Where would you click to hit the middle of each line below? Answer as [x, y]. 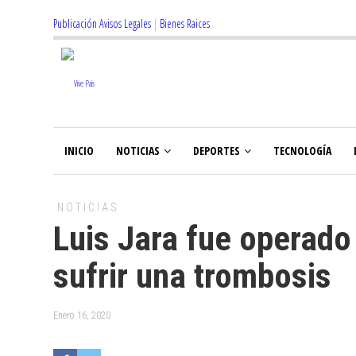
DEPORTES [217, 151]
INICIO [79, 151]
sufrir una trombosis [192, 276]
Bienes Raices [185, 23]
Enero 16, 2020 [82, 315]
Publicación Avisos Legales [102, 23]
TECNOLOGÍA [302, 151]
